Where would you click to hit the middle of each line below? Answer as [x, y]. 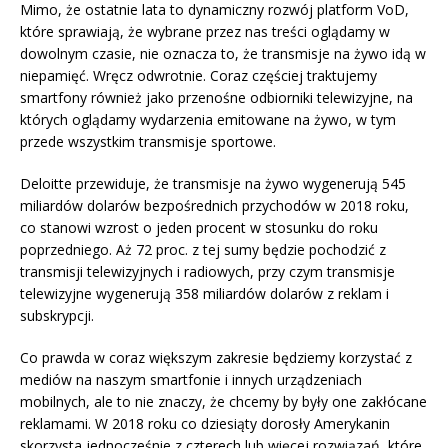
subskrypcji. [57, 316]
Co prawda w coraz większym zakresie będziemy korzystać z [216, 358]
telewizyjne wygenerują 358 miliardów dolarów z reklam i [204, 294]
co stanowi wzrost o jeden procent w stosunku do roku [199, 228]
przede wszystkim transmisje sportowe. [148, 142]
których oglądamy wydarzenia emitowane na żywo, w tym [208, 120]
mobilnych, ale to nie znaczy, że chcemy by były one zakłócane [223, 402]
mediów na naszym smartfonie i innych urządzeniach [191, 380]
